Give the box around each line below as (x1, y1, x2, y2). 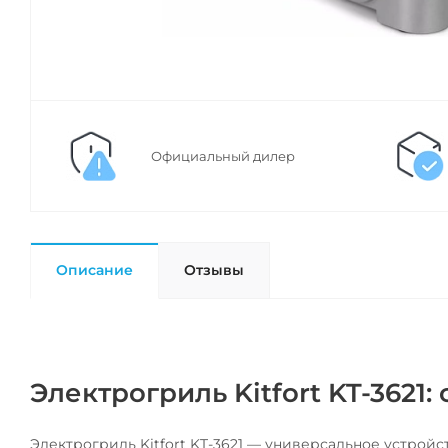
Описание (56, 261, 133, 280)
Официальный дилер (151, 148, 295, 165)
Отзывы (184, 261, 244, 280)
